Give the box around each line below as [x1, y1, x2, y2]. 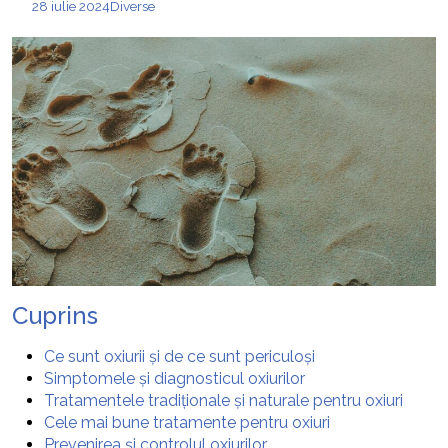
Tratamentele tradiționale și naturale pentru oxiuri [44, 390, 403, 410]
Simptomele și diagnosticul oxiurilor [44, 368, 305, 388]
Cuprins [12, 300, 98, 330]
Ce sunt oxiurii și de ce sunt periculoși [44, 346, 315, 366]
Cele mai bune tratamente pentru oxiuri [44, 412, 330, 432]
